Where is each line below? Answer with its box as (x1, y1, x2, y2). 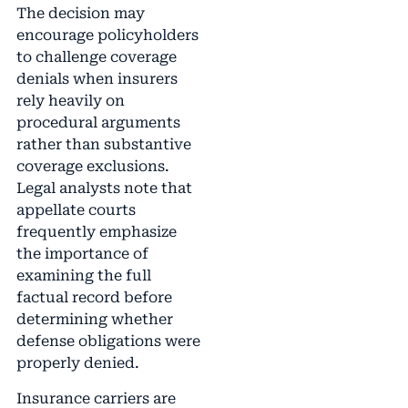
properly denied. (15, 354, 139, 372)
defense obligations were (15, 332, 200, 351)
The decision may (15, 5, 145, 23)
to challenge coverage (15, 48, 177, 66)
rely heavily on (15, 92, 125, 110)
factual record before (15, 289, 172, 307)
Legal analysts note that (15, 179, 192, 198)
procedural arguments (15, 114, 180, 132)
